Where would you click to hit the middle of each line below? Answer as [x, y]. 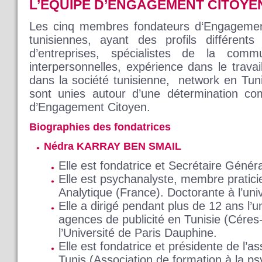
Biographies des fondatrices [100, 127]
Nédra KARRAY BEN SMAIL [113, 146]
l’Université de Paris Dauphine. [138, 233]
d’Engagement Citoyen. [90, 107]
